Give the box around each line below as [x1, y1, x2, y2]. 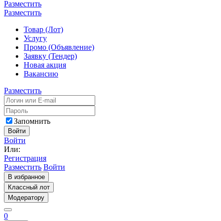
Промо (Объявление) [24, 43, 94, 51]
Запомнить [14, 117, 50, 125]
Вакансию [24, 70, 58, 78]
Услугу [24, 34, 47, 42]
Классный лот [8, 184, 50, 191]
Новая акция [24, 61, 66, 69]
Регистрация [4, 154, 46, 162]
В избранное [8, 173, 45, 181]
